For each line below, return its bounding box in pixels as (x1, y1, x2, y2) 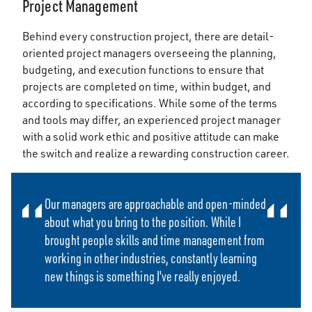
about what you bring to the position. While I (45, 213, 242, 231)
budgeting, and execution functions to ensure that (22, 63, 264, 77)
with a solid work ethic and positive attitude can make (22, 130, 279, 143)
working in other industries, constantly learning (45, 249, 257, 267)
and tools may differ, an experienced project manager (22, 113, 281, 127)
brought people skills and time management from (45, 231, 265, 249)
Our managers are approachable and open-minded (45, 195, 267, 212)
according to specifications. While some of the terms (22, 96, 277, 110)
